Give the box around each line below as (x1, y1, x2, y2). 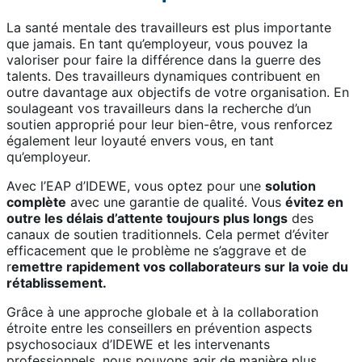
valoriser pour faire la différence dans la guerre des (6, 52, 321, 69)
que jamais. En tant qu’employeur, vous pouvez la (6, 36, 308, 53)
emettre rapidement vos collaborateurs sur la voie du (11, 259, 348, 276)
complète (6, 194, 66, 211)
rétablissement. (6, 275, 107, 292)
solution (265, 178, 316, 195)
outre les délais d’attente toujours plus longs (6, 210, 288, 227)
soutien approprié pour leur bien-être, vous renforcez (6, 116, 333, 133)
